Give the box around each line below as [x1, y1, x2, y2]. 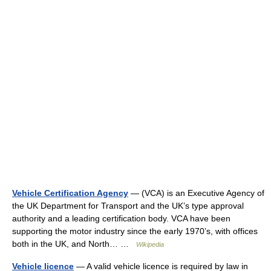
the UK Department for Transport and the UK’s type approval [12, 201, 244, 211]
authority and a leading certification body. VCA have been [12, 214, 230, 224]
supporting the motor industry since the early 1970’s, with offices [12, 226, 258, 237]
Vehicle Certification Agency [12, 188, 128, 198]
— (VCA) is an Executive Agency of [128, 188, 264, 198]
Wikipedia [136, 241, 164, 249]
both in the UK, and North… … [12, 239, 136, 249]
